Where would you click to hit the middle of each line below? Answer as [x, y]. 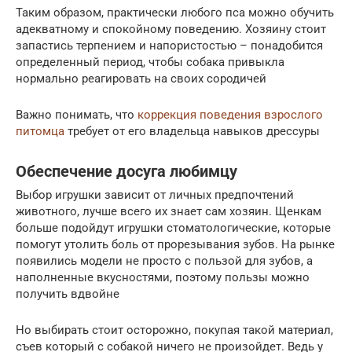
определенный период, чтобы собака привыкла [150, 62]
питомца [40, 132]
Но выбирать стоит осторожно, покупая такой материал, [174, 330]
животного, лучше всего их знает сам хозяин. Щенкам [169, 212]
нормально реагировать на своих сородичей [141, 79]
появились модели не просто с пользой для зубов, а [164, 261]
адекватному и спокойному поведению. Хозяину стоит [171, 29]
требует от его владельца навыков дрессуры [192, 132]
